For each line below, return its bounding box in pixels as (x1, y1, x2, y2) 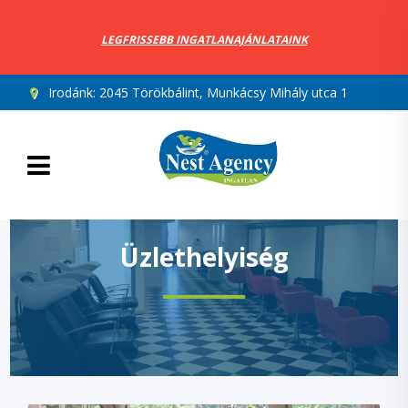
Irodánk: (45, 84, 99, 101)
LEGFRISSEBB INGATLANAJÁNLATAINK (100, 32, 308, 47)
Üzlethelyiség (119, 240, 289, 274)
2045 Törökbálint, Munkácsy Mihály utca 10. (99, 84, 358, 101)
